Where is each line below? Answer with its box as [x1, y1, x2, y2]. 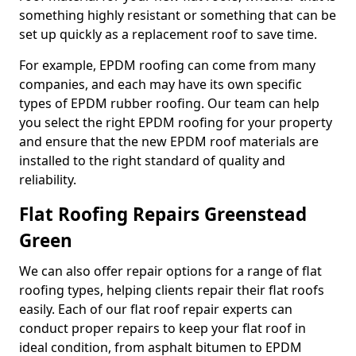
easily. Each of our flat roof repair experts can [19, 300, 292, 318]
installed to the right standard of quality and [19, 152, 285, 169]
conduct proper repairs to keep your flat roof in [19, 319, 306, 337]
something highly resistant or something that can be [19, 6, 336, 24]
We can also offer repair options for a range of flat [19, 262, 322, 280]
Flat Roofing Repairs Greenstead [19, 202, 307, 226]
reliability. [19, 171, 76, 188]
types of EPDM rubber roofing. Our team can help [19, 95, 319, 112]
